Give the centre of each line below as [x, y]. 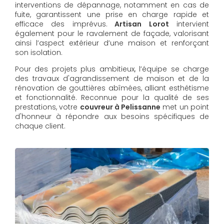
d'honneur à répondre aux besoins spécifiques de [112, 117]
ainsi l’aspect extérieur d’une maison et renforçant [112, 43]
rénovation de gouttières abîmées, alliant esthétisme [112, 88]
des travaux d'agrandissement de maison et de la [112, 79]
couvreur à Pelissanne [120, 107]
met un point [185, 107]
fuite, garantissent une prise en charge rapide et [112, 15]
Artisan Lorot [138, 24]
